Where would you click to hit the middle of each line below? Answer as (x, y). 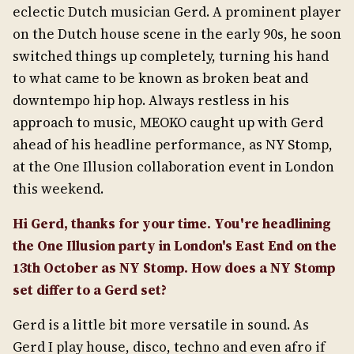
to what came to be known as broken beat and (160, 78)
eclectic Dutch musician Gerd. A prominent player (177, 11)
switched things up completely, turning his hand (171, 56)
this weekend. (58, 188)
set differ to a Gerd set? (90, 290)
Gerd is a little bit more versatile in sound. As (161, 324)
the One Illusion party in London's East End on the (175, 245)
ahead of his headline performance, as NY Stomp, (173, 144)
